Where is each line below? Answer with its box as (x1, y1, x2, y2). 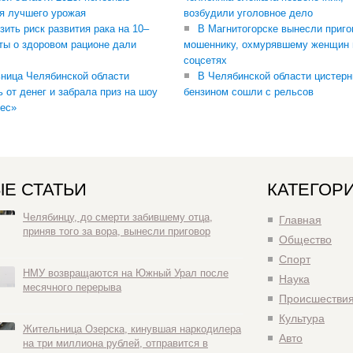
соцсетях (184, 54, 227, 66)
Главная (279, 214, 321, 226)
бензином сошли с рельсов (184, 86, 314, 98)
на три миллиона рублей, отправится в (23, 337, 208, 349)
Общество (279, 233, 332, 246)
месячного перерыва (23, 281, 121, 293)
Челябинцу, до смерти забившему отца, (23, 211, 213, 223)
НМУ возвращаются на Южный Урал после (23, 267, 229, 279)
